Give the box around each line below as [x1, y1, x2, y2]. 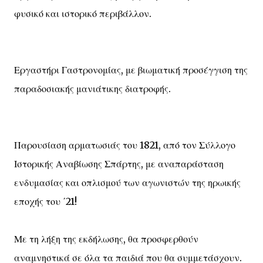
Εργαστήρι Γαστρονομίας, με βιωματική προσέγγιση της [14, 64, 248, 76]
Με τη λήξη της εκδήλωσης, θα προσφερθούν [14, 233, 198, 245]
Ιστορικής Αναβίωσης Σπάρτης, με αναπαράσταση [14, 158, 224, 170]
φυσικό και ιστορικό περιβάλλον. [14, 8, 151, 19]
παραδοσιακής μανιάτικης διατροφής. [14, 83, 171, 95]
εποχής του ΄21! [14, 195, 77, 207]
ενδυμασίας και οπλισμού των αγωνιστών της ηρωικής [14, 177, 241, 188]
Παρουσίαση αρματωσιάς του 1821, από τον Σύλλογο [14, 139, 235, 151]
